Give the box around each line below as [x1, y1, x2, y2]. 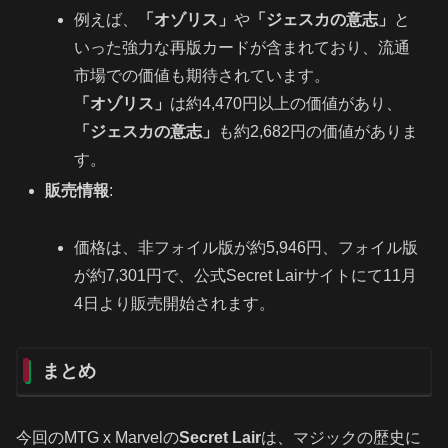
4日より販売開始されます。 [74, 295, 276, 313]
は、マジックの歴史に [261, 428, 421, 446]
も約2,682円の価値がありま [218, 123, 419, 141]
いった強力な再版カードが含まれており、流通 [74, 39, 411, 57]
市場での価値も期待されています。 [74, 67, 331, 85]
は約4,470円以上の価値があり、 [170, 95, 403, 113]
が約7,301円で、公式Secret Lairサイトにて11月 [74, 267, 418, 285]
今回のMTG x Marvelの [16, 428, 179, 446]
